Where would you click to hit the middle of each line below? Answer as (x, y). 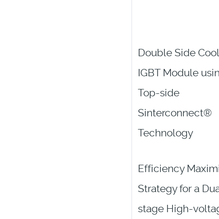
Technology (165, 133)
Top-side (158, 93)
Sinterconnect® (175, 113)
